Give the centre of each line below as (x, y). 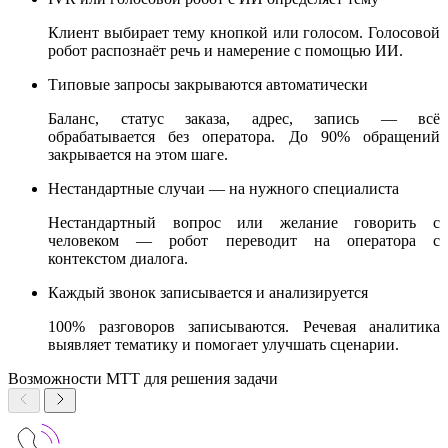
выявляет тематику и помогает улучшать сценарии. (223, 344)
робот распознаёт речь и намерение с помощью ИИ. (225, 50)
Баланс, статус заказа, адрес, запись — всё (244, 118)
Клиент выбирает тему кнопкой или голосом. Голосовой (244, 32)
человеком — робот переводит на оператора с (244, 240)
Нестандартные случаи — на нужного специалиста (223, 188)
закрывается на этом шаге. (138, 154)
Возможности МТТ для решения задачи (143, 378)
